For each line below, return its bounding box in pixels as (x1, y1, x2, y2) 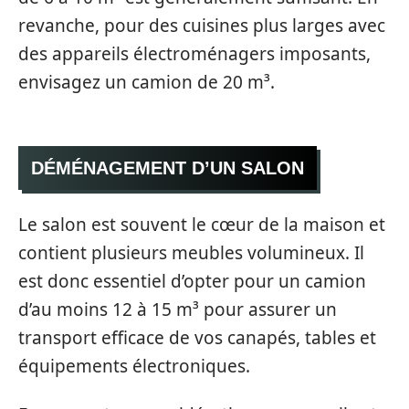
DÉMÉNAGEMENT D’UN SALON (31, 158, 304, 178)
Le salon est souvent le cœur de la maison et (18, 212, 385, 236)
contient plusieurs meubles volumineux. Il (18, 240, 364, 265)
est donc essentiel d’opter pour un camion (18, 268, 366, 293)
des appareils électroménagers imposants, (18, 41, 371, 66)
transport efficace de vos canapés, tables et (18, 325, 376, 350)
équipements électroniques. (18, 353, 250, 378)
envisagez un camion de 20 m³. (18, 69, 275, 94)
